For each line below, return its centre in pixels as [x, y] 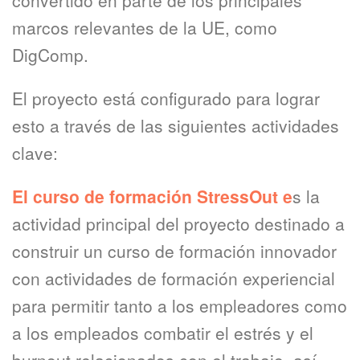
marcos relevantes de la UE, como [145, 27]
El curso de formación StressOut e [152, 196]
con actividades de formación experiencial [174, 278]
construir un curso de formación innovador [174, 251]
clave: [35, 153]
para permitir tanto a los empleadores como [180, 305]
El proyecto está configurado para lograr [166, 98]
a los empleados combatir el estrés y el [163, 333]
